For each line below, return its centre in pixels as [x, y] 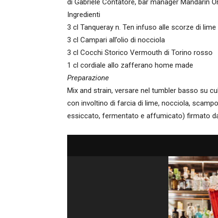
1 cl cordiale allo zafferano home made [130, 65]
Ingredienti [84, 15]
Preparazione [88, 78]
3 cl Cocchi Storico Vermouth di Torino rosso [140, 53]
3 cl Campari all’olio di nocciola [116, 40]
